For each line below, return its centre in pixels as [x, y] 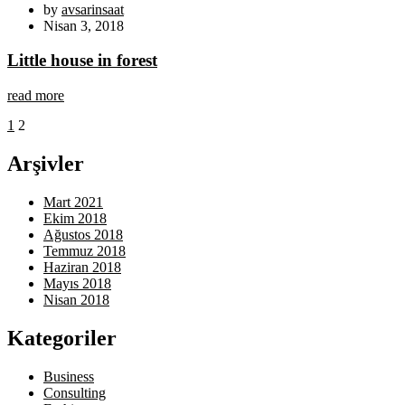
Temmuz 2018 [85, 251]
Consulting [75, 392]
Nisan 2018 [76, 300]
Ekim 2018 [75, 218]
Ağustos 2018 [83, 235]
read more [36, 96]
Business [69, 376]
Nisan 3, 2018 [84, 25]
